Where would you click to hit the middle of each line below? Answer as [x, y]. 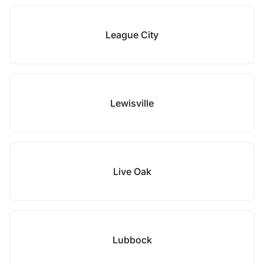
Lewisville [132, 103]
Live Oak [132, 171]
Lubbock [132, 240]
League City [132, 35]
